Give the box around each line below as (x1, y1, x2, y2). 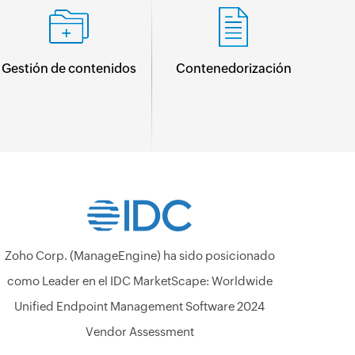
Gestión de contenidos (2, 61, 137, 76)
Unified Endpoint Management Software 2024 (14, 300, 265, 313)
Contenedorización (175, 61, 292, 76)
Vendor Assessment (85, 325, 194, 338)
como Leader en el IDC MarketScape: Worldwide (6, 274, 273, 288)
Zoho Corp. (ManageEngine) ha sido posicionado (4, 249, 275, 262)
